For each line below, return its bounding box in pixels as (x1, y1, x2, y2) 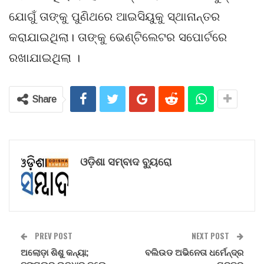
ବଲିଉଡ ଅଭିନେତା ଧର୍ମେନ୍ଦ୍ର (145, 245, 243, 259)
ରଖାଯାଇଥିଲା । (9, 51, 80, 65)
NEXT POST (192, 230, 231, 242)
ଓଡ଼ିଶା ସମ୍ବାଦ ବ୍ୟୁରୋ (80, 153, 171, 169)
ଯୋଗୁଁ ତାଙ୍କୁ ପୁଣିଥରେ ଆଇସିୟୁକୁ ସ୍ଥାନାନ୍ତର (9, 10, 220, 24)
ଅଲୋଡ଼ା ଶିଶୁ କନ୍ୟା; (21, 245, 88, 259)
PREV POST (33, 230, 72, 242)
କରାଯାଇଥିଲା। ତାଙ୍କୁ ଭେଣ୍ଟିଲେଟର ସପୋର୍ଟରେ (9, 31, 227, 44)
